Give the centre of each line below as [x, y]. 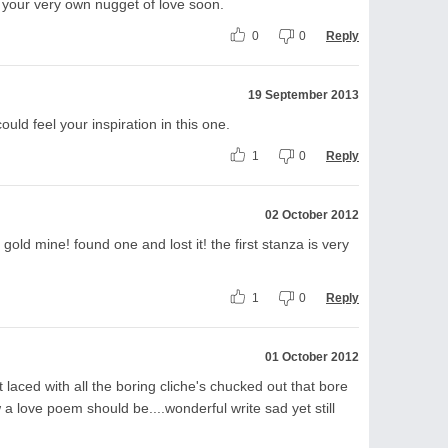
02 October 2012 [312, 214]
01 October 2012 [312, 356]
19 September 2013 [303, 94]
